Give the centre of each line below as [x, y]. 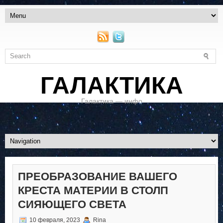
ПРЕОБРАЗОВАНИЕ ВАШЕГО [98, 177]
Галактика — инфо [111, 101]
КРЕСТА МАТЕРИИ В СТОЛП [93, 191]
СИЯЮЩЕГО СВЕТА [72, 205]
